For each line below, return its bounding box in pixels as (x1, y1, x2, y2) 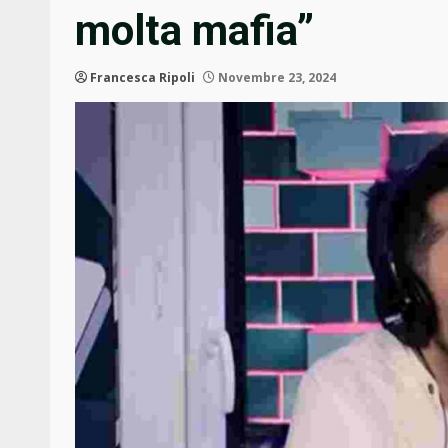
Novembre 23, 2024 (215, 69, 336, 87)
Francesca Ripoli (90, 69, 195, 87)
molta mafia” (75, 6, 314, 56)
